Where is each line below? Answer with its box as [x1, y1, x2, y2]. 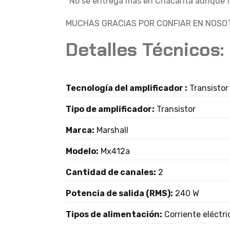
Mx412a [99, 146, 130, 156]
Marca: [66, 125, 94, 135]
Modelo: [66, 146, 99, 156]
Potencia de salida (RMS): [66, 188, 173, 198]
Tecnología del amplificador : [66, 83, 187, 93]
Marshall [94, 125, 128, 135]
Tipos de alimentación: [66, 209, 162, 219]
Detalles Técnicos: [66, 37, 224, 62]
